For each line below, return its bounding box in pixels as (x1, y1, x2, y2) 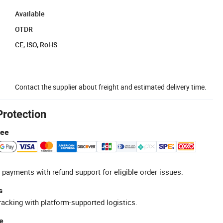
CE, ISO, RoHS (15, 39, 57, 49)
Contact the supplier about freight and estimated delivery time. (15, 82, 207, 92)
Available (15, 8, 45, 18)
